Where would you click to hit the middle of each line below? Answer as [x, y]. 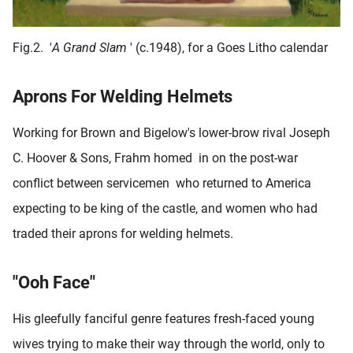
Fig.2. [31, 47]
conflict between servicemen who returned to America [162, 183]
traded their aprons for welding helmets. [123, 233]
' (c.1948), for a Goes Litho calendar [229, 47]
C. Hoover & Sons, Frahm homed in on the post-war [155, 158]
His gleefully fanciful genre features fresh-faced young [163, 319]
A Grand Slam [91, 47]
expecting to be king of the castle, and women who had [165, 208]
